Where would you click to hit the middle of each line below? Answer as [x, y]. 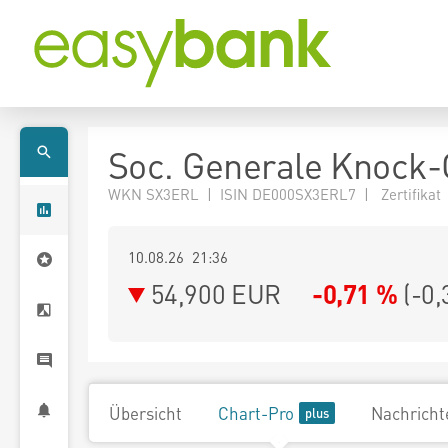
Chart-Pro [256, 413]
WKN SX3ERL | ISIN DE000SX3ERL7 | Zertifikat [274, 194]
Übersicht [145, 413]
